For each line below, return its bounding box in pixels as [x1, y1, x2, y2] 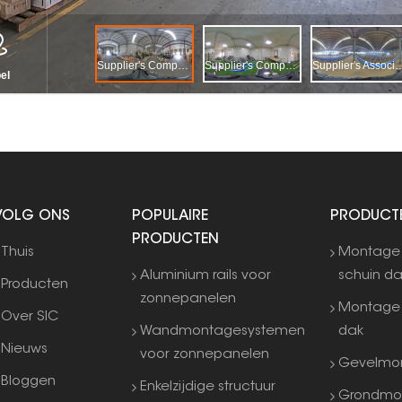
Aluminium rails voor [140, 268, 272, 283]
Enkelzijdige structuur [140, 380, 276, 394]
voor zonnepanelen [140, 347, 270, 362]
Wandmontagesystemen [140, 324, 306, 338]
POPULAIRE [131, 208, 208, 223]
